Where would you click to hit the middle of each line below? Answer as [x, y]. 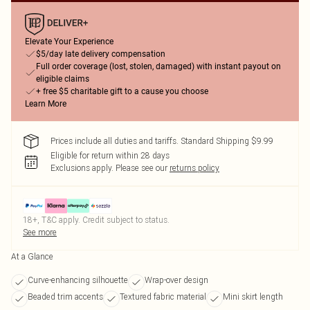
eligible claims [63, 79]
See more [40, 232]
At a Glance [32, 256]
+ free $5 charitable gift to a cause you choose [122, 91]
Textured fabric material [163, 297]
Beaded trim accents [65, 297]
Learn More [46, 104]
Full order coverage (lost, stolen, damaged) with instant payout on [158, 66]
